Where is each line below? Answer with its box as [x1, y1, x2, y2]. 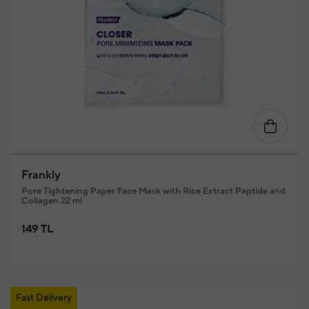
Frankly [21, 168, 61, 183]
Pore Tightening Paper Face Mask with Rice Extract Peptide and [21, 186, 286, 197]
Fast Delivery [15, 292, 72, 304]
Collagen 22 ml [21, 195, 82, 206]
